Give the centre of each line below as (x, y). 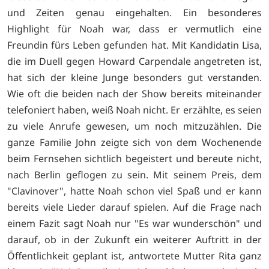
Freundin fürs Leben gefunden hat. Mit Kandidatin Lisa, (134, 45)
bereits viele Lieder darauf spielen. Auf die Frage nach (134, 207)
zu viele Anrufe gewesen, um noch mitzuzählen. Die (134, 126)
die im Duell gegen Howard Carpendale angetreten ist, (134, 62)
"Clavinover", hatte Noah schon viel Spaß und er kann (134, 191)
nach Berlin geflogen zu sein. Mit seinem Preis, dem (134, 175)
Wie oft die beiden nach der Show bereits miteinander (134, 94)
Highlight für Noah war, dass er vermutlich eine (134, 29)
